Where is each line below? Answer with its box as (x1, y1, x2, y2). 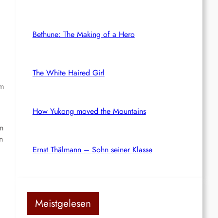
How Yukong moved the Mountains (32, 105, 146, 117)
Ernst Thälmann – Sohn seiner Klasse (32, 144, 152, 155)
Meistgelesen (35, 196, 91, 211)
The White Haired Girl (32, 67, 105, 78)
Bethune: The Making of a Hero (32, 28, 135, 40)
